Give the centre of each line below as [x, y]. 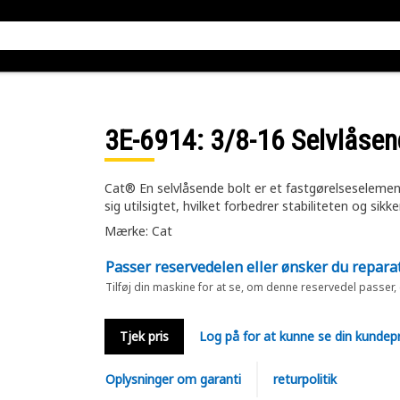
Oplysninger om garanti [173, 379]
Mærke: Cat [138, 231]
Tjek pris [144, 336]
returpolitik [304, 379]
